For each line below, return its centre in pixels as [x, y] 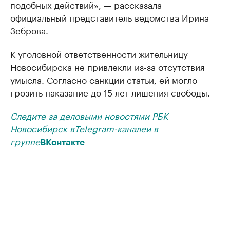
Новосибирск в [42, 128]
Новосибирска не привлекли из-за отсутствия [108, 66]
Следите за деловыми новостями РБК [89, 115]
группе [25, 141]
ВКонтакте [62, 142]
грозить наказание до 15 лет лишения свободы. [110, 92]
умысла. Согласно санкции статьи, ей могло [104, 79]
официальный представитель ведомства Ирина [110, 17]
